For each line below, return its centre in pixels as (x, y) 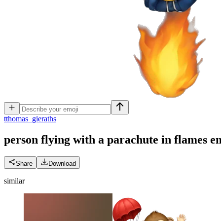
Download (62, 163)
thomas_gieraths (31, 119)
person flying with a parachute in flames (106, 139)
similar (14, 181)
